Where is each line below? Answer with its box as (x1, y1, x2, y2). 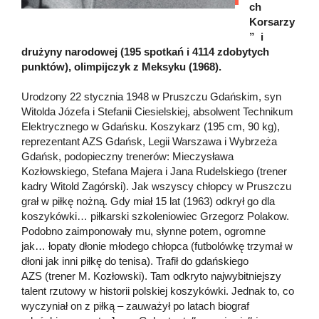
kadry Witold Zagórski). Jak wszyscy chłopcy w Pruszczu (21, 179, 291, 192)
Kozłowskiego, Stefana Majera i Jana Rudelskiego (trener (21, 164, 287, 177)
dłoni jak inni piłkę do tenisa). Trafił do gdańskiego (21, 254, 249, 267)
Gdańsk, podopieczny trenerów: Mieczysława (21, 150, 234, 162)
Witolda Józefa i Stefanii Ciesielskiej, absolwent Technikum (21, 105, 293, 117)
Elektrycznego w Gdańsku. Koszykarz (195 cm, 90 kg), (21, 120, 280, 132)
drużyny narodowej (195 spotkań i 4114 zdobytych (21, 45, 269, 58)
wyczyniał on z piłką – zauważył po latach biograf (21, 299, 249, 312)
